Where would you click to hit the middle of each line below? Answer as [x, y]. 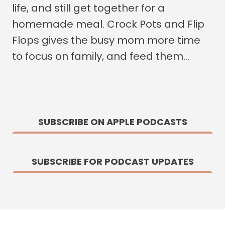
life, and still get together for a [88, 8]
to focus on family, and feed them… [101, 56]
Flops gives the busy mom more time [106, 40]
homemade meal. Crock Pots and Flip [108, 24]
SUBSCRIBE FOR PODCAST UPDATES [113, 161]
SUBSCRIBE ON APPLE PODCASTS [113, 122]
